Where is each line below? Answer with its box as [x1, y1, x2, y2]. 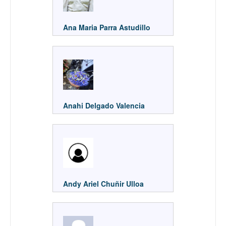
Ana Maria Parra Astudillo [63, 22, 150, 32]
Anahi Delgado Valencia [63, 100, 145, 110]
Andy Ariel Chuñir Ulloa [63, 178, 144, 189]
